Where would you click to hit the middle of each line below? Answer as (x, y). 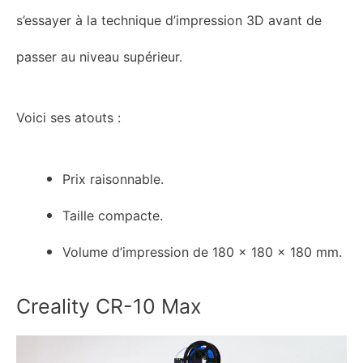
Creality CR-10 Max (109, 306)
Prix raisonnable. (113, 179)
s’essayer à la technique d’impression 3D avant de (169, 20)
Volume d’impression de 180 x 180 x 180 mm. (203, 252)
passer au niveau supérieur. (99, 56)
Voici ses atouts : (68, 118)
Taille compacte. (113, 215)
